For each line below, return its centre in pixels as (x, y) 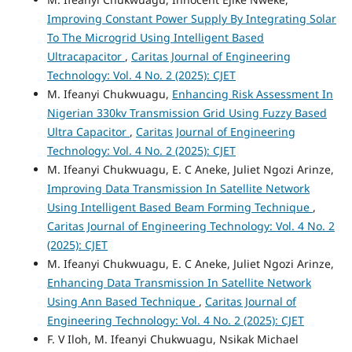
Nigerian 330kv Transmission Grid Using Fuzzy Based (187, 113)
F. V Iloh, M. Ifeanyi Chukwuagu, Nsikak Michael (172, 339)
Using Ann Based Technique (123, 302)
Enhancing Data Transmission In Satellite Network (179, 283)
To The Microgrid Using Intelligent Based (155, 38)
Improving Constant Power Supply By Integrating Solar (191, 19)
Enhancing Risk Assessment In (252, 94)
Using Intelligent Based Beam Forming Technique (180, 207)
